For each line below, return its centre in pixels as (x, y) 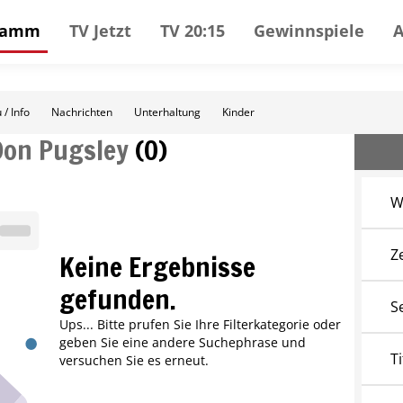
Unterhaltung (167, 112)
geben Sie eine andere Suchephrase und (182, 343)
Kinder (238, 112)
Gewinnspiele (309, 30)
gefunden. (117, 300)
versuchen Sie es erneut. (134, 361)
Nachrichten (82, 112)
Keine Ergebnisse (157, 267)
